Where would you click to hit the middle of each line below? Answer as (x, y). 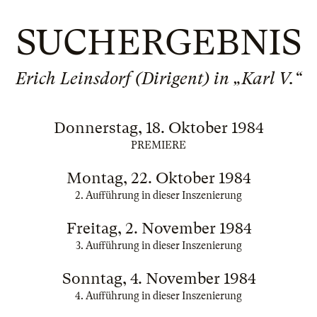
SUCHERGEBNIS (158, 42)
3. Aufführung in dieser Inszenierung (158, 246)
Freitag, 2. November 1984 (158, 228)
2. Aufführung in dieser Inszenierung (158, 195)
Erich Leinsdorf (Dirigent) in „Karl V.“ (158, 79)
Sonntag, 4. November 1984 (158, 278)
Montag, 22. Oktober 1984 (158, 178)
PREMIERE (158, 145)
